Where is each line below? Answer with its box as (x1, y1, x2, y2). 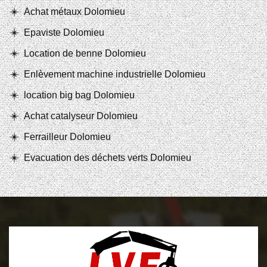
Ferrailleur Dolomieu (24, 132, 111, 142)
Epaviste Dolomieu (24, 27, 104, 38)
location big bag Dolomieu (24, 90, 135, 100)
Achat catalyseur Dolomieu (24, 111, 138, 121)
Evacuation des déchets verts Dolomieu (24, 153, 191, 163)
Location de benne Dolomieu (24, 48, 146, 58)
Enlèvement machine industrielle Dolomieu (24, 69, 206, 79)
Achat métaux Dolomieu (24, 7, 125, 17)
